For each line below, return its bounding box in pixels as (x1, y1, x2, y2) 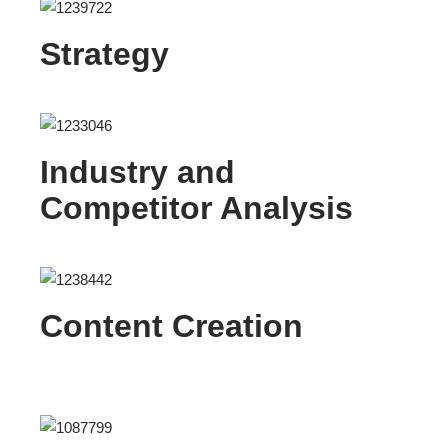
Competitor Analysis (40, 190, 353, 227)
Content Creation (40, 308, 303, 345)
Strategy (40, 36, 169, 73)
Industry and (40, 154, 235, 191)
